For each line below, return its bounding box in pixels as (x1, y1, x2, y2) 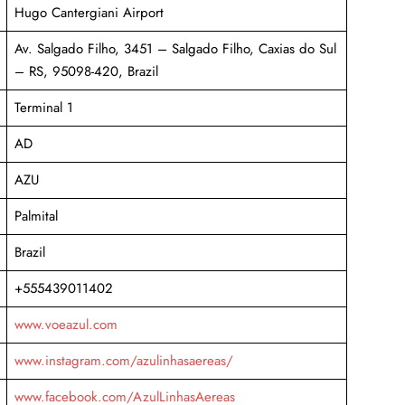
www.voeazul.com (14, 314, 118, 334)
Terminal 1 (14, 97, 73, 118)
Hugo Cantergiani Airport (14, 2, 164, 23)
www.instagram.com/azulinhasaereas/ (14, 350, 233, 371)
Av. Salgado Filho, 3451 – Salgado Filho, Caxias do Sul (14, 38, 336, 59)
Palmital (14, 205, 58, 226)
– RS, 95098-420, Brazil (14, 61, 158, 81)
